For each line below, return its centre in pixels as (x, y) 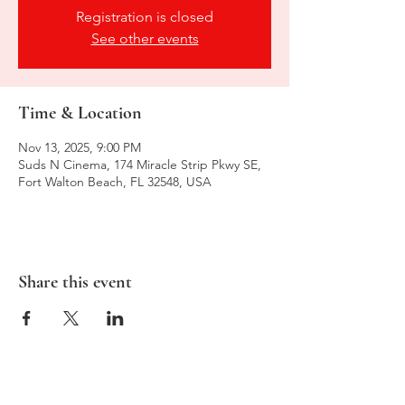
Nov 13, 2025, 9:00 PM (80, 147)
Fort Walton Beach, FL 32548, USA (115, 181)
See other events (145, 38)
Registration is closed (145, 16)
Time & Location (80, 113)
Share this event (75, 282)
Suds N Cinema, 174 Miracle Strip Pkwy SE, (140, 164)
